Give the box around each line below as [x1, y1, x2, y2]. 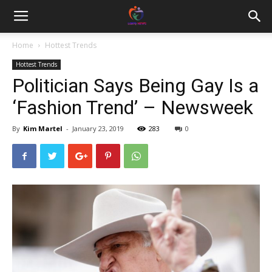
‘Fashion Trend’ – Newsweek [12, 96, 253, 119]
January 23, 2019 [72, 124, 124, 133]
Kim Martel [23, 124, 63, 133]
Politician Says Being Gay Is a [12, 74, 259, 97]
